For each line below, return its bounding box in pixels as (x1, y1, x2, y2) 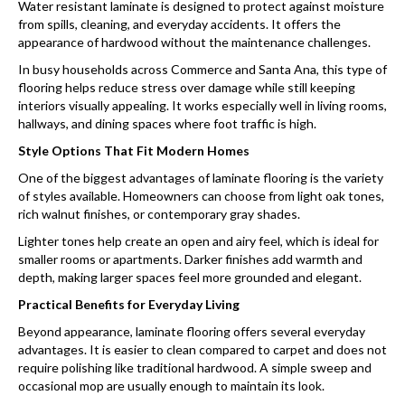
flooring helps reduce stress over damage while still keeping (18, 80, 355, 96)
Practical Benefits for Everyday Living (18, 297, 240, 313)
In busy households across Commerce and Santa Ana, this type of (18, 61, 387, 78)
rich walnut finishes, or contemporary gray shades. (18, 206, 300, 222)
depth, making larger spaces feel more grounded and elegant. (18, 269, 362, 286)
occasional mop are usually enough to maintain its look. (18, 378, 325, 394)
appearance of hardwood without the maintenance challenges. (18, 34, 371, 51)
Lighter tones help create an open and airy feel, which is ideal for (18, 233, 379, 250)
